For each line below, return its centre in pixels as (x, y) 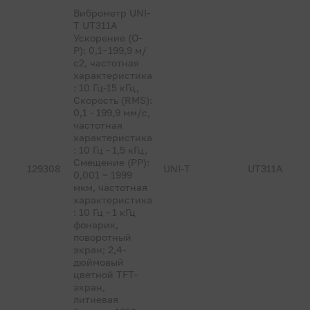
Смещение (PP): (112, 162)
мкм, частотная (111, 187)
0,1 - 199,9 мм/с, (112, 112)
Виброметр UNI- (112, 13)
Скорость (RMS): (113, 100)
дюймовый (99, 262)
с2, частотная (107, 63)
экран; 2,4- (100, 249)
